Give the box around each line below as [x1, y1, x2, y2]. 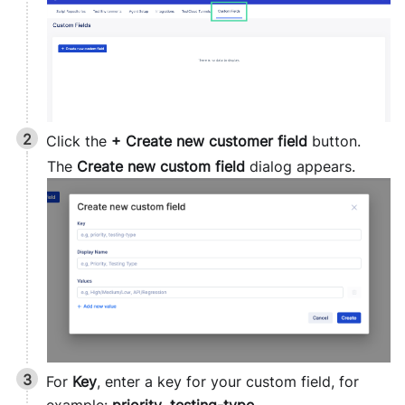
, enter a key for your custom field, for [97, 372, 359, 391]
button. [307, 131, 361, 150]
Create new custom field [76, 157, 245, 176]
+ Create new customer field [111, 131, 307, 150]
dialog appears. [244, 157, 355, 176]
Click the [46, 131, 111, 150]
